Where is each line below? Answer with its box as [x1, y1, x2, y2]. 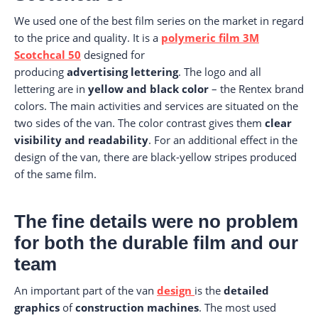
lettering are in [14, 82, 85, 96]
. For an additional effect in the [148, 133, 297, 147]
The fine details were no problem [14, 211, 298, 232]
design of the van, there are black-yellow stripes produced [14, 150, 297, 164]
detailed [224, 283, 269, 297]
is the [194, 283, 224, 297]
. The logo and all [178, 65, 261, 79]
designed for [81, 48, 145, 62]
